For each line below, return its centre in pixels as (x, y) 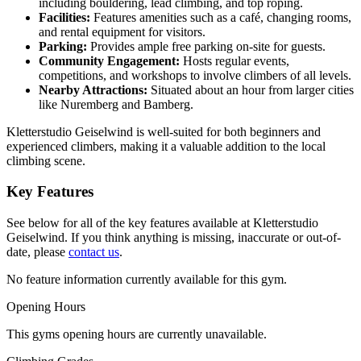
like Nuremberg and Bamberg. (116, 104)
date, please (37, 252)
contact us (94, 252)
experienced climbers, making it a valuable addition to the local (166, 146)
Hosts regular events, (234, 60)
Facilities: (64, 17)
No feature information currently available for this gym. (147, 280)
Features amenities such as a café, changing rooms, (221, 17)
